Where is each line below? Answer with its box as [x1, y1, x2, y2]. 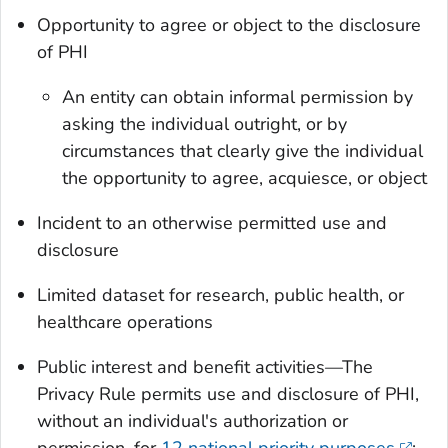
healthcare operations [37, 310, 213, 335]
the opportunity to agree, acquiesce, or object [62, 166, 428, 191]
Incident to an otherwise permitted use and [37, 211, 387, 236]
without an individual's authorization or [37, 409, 348, 434]
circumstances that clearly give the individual [62, 139, 424, 164]
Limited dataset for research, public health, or [37, 283, 404, 308]
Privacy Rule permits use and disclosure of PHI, [37, 382, 419, 407]
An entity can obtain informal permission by [62, 85, 414, 110]
